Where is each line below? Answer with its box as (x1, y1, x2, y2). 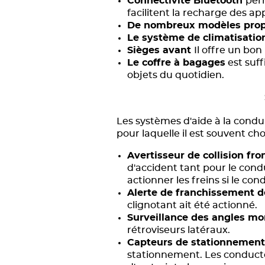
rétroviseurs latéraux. (127, 225, 232, 235)
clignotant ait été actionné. (127, 201, 257, 210)
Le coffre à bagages (127, 58, 225, 67)
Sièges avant (127, 46, 194, 55)
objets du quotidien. (127, 70, 224, 80)
